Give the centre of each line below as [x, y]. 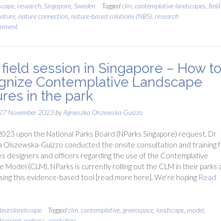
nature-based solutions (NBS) [111, 16]
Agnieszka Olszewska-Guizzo [103, 112]
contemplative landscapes [170, 5]
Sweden [84, 5]
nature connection [43, 16]
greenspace [138, 210]
